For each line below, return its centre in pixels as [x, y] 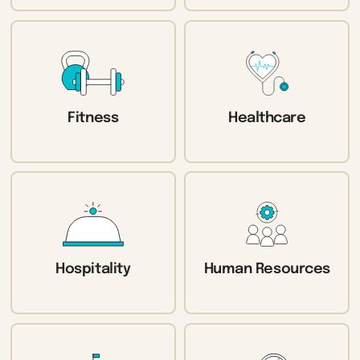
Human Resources [267, 270]
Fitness [93, 118]
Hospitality [93, 270]
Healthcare [267, 118]
